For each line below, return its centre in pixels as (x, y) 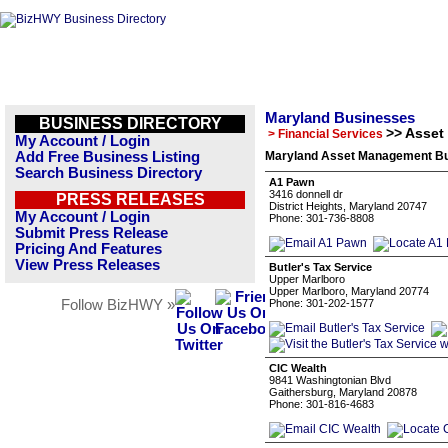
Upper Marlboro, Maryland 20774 (349, 291)
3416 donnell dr (306, 194)
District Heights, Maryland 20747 (348, 206)
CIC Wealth (298, 368)
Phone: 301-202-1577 (321, 303)
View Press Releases (87, 265)
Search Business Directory (108, 173)
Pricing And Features (88, 249)
